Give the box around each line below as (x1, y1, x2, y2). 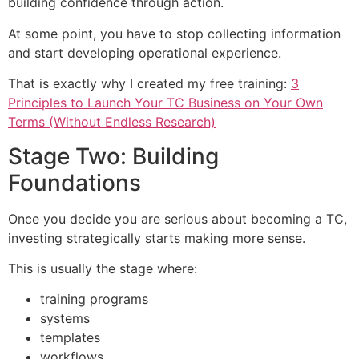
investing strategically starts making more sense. (8, 229, 305, 246)
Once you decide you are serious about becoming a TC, (8, 210, 347, 227)
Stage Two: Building (8, 142, 219, 170)
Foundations (8, 168, 141, 196)
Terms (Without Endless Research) (8, 114, 216, 131)
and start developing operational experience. (8, 44, 281, 61)
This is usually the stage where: (8, 260, 197, 276)
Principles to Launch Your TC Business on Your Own (8, 95, 323, 111)
